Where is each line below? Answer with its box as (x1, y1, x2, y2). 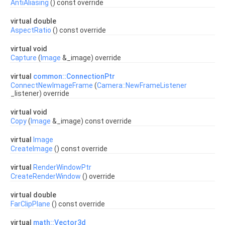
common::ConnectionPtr (33, 72, 115, 80)
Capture (11, 54, 37, 62)
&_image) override (61, 54, 121, 62)
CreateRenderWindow (11, 172, 81, 180)
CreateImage (11, 145, 53, 153)
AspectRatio (11, 26, 51, 34)
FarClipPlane (11, 200, 50, 208)
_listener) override (11, 89, 69, 97)
